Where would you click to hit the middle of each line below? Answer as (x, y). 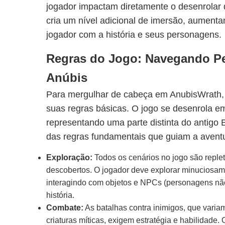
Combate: (65, 208)
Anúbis (67, 78)
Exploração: (69, 157)
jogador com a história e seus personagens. (134, 35)
